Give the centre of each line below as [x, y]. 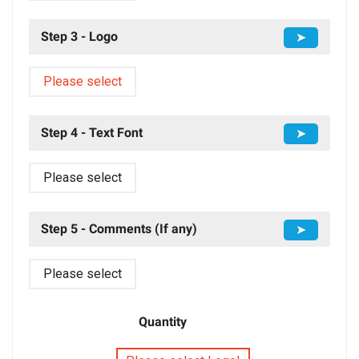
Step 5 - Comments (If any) [119, 229]
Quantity [163, 322]
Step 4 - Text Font [92, 133]
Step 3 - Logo [79, 36]
